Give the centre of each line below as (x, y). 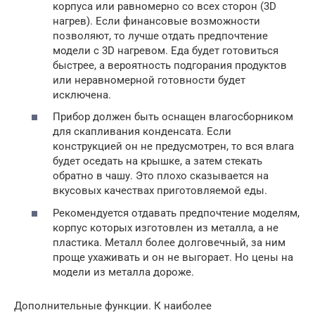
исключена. (82, 95)
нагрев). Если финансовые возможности (156, 21)
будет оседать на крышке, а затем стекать (157, 161)
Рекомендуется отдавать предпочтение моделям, (176, 213)
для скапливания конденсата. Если (142, 131)
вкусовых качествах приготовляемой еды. (160, 191)
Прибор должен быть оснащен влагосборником (173, 117)
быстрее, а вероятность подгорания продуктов (170, 65)
